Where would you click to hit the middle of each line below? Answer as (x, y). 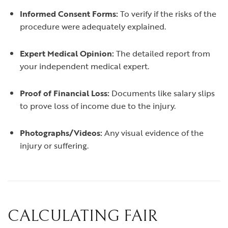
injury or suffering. (54, 146)
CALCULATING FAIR (83, 216)
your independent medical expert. (84, 66)
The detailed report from (162, 53)
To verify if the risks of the (167, 14)
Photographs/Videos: (61, 133)
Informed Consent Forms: (69, 14)
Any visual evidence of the (153, 133)
